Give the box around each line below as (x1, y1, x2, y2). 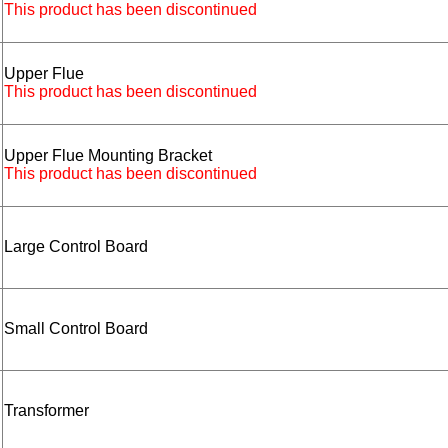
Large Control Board (4, 238, 148, 256)
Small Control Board (4, 320, 148, 338)
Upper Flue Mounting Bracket (4, 147, 212, 165)
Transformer (4, 402, 89, 420)
